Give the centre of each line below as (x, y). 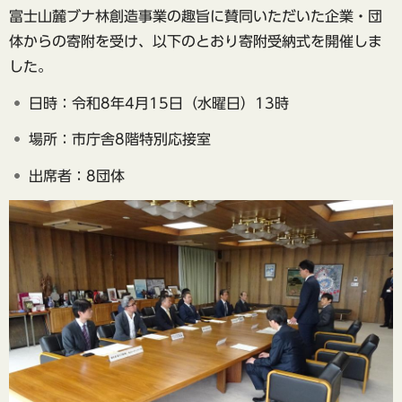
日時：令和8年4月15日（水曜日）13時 (159, 103)
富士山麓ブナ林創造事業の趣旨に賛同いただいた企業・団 (196, 16)
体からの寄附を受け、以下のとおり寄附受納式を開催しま (196, 41)
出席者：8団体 (77, 176)
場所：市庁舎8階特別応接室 (120, 140)
